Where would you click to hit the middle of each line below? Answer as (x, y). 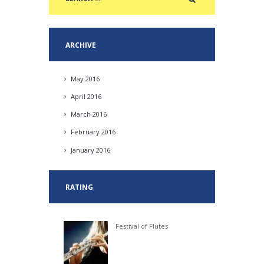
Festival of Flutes (142, 226)
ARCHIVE (80, 44)
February (86, 132)
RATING (79, 187)
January (84, 150)
